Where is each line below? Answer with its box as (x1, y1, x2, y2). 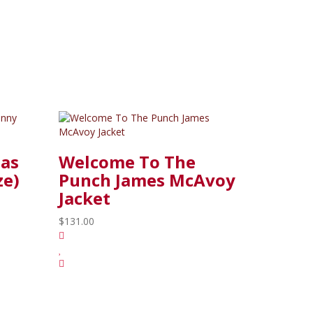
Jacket (58, 187, 110, 210)
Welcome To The (58, 150, 196, 173)
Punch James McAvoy (58, 168, 235, 191)
